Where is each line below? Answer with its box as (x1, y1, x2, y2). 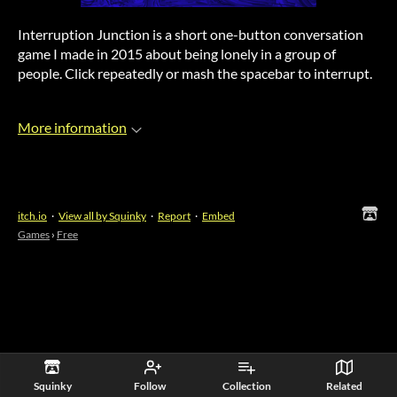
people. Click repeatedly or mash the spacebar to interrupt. (18, 65, 372, 82)
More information (18, 119, 127, 136)
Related (325, 379, 362, 393)
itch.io (18, 209, 47, 223)
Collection (222, 379, 272, 393)
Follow (134, 379, 167, 393)
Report (158, 209, 191, 223)
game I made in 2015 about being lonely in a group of (18, 45, 336, 63)
